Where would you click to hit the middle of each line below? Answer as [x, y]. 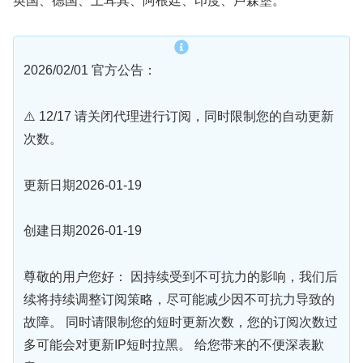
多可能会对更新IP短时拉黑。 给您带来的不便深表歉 [174, 345]
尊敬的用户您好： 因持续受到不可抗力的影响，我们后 [181, 277]
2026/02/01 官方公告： [90, 70]
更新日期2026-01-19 [83, 185]
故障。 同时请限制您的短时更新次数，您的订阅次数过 [181, 322]
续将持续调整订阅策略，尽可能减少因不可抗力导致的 [179, 300]
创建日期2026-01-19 [83, 231]
